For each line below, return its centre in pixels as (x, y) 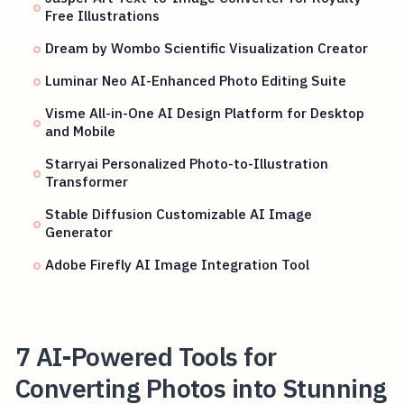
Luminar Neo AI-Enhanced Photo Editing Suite (196, 81)
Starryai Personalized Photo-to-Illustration (187, 164)
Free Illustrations (103, 16)
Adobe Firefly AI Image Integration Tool (178, 265)
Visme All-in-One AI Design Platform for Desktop (205, 113)
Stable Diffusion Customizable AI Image (179, 214)
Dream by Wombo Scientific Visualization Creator (207, 48)
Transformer (87, 182)
